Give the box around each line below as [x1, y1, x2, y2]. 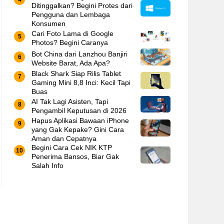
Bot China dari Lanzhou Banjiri [31, 50, 127, 58]
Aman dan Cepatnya [31, 134, 96, 143]
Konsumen [31, 19, 65, 27]
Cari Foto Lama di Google [31, 29, 113, 38]
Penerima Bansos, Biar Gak [31, 152, 119, 161]
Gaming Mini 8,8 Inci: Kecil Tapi [31, 78, 130, 86]
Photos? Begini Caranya [31, 38, 108, 47]
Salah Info [31, 161, 63, 170]
